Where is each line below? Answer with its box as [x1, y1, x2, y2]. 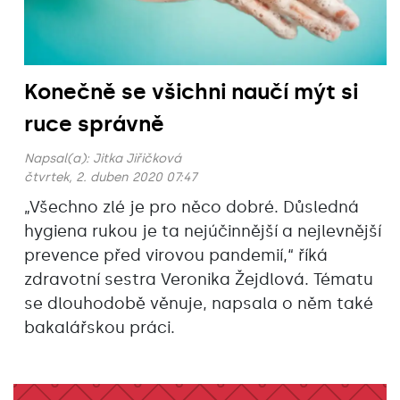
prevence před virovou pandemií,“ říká [24, 246, 328, 266]
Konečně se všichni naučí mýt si [24, 79, 358, 105]
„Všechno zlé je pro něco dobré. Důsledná [24, 197, 359, 218]
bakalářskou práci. [24, 318, 175, 338]
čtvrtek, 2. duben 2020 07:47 [24, 170, 197, 186]
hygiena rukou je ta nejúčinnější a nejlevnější [24, 221, 381, 242]
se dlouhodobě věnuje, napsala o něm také [24, 294, 373, 314]
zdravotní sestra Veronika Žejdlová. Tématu [24, 270, 373, 290]
